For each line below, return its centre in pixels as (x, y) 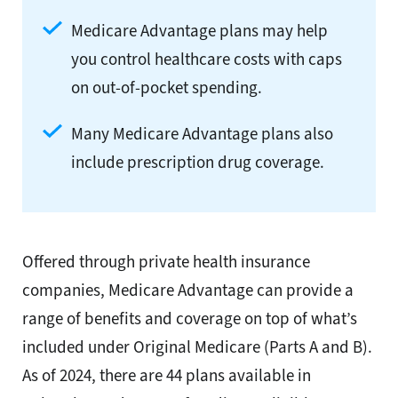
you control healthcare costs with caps (207, 60)
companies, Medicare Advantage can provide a (188, 291)
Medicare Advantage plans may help (199, 31)
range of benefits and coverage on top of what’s (190, 319)
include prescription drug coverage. (198, 163)
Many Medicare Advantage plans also (202, 134)
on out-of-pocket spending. (167, 88)
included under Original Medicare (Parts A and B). (197, 347)
